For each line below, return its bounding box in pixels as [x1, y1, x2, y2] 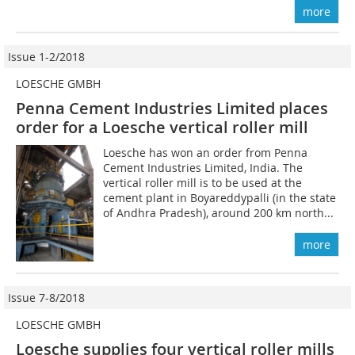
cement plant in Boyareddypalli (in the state [103, 189, 337, 205]
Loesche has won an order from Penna [103, 144, 308, 160]
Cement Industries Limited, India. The [103, 159, 303, 175]
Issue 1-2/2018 [8, 48, 85, 64]
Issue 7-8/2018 [8, 289, 85, 305]
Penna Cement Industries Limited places [16, 97, 328, 119]
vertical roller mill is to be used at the [103, 174, 303, 190]
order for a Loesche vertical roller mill [16, 116, 308, 138]
